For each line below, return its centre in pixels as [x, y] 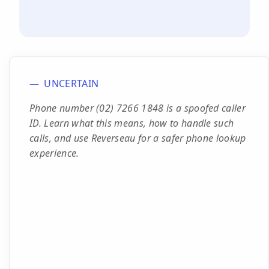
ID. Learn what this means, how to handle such [132, 123]
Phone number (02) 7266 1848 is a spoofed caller [138, 108]
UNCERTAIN [71, 83]
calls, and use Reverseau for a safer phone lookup [138, 138]
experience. [54, 153]
